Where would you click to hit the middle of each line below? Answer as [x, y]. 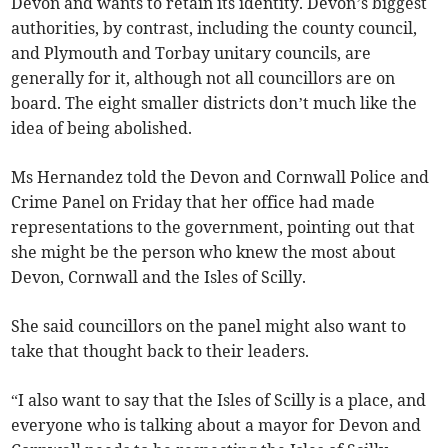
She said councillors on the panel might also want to [209, 326]
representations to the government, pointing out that [213, 227]
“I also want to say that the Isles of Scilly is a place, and [219, 400]
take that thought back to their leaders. [160, 351]
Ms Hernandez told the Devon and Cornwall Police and [220, 177]
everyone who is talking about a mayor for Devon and [216, 425]
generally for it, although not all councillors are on [203, 78]
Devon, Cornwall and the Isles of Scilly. [159, 277]
